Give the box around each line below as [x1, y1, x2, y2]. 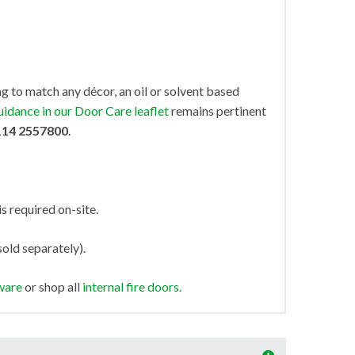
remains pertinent [169, 103, 266, 118]
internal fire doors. [82, 279, 181, 294]
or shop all [22, 279, 82, 294]
